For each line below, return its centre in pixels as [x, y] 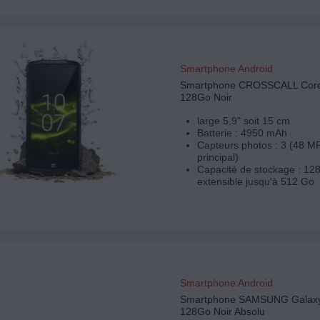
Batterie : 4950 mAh [242, 133]
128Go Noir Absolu [222, 312]
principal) [217, 157]
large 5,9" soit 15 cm [243, 121]
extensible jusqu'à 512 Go [255, 182]
